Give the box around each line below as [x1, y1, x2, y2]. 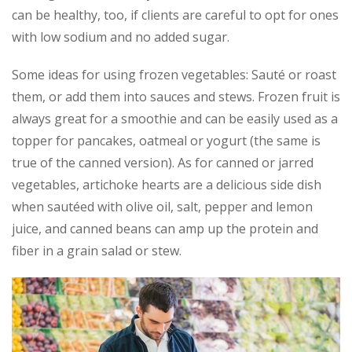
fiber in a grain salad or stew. [12, 241, 181, 259]
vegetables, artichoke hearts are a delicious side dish [12, 175, 321, 193]
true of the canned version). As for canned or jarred [12, 153, 313, 171]
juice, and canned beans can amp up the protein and [12, 219, 318, 237]
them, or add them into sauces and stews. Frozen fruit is [12, 87, 340, 105]
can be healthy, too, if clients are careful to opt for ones [12, 5, 339, 24]
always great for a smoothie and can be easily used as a [12, 109, 338, 127]
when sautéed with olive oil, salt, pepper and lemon [12, 197, 313, 215]
